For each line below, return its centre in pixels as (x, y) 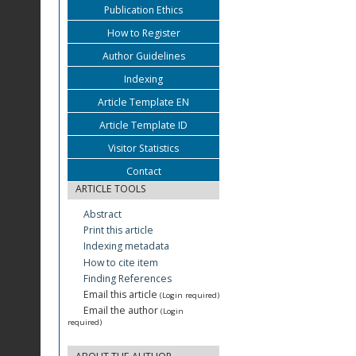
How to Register (143, 33)
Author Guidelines (143, 56)
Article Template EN (143, 102)
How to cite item (121, 262)
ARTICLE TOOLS (111, 189)
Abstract (103, 214)
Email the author (121, 311)
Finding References (128, 278)
